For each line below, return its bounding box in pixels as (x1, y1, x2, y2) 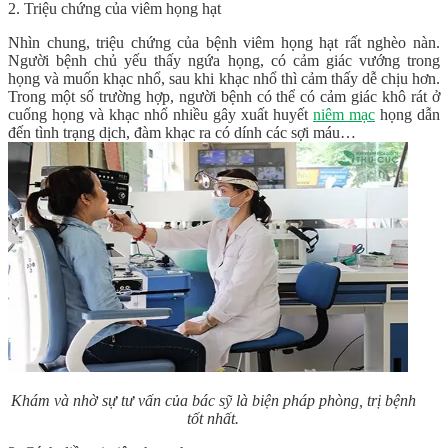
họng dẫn (375, 105, 440, 123)
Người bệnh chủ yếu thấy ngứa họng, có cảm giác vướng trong (8, 51, 440, 69)
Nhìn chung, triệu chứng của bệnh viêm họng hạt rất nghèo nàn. (8, 33, 440, 51)
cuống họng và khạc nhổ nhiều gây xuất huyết (8, 105, 313, 123)
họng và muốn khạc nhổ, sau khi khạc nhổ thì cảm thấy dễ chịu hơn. (8, 69, 440, 87)
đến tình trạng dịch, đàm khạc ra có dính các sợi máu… (8, 123, 356, 141)
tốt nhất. (187, 409, 239, 427)
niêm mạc (313, 105, 375, 123)
